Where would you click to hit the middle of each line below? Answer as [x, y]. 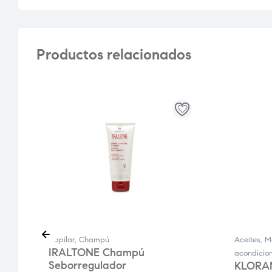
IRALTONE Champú [97, 253]
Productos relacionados [114, 55]
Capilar [62, 240]
